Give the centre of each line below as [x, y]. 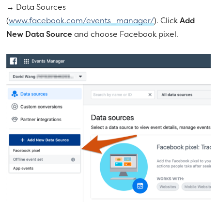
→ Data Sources [36, 7]
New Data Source [39, 34]
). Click [167, 20]
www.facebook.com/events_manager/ [82, 20]
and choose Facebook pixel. [125, 34]
